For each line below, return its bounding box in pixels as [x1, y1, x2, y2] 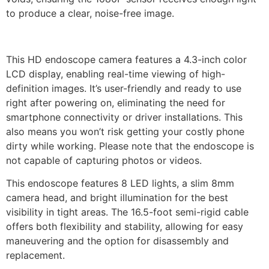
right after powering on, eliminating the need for [6, 97, 225, 109]
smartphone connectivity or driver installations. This [6, 111, 243, 124]
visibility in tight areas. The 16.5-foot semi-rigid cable [6, 206, 249, 219]
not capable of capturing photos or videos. [6, 154, 202, 167]
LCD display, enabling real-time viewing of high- [6, 68, 225, 80]
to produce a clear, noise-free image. [6, 7, 174, 20]
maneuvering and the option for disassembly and [6, 235, 229, 247]
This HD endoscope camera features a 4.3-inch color [6, 53, 247, 66]
